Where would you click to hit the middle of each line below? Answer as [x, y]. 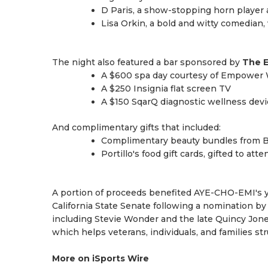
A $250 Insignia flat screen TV [166, 89]
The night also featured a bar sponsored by [147, 62]
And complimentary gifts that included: [136, 127]
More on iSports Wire [100, 258]
